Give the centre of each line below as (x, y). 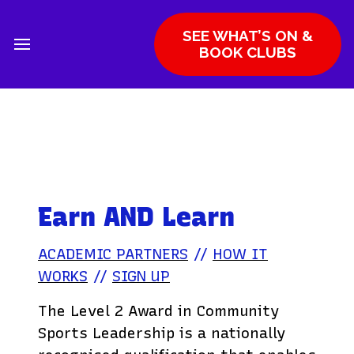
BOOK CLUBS (247, 52)
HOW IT (240, 254)
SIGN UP (141, 276)
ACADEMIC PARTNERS (113, 254)
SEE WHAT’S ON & (247, 36)
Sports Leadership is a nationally (162, 333)
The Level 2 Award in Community (158, 311)
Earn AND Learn (136, 217)
